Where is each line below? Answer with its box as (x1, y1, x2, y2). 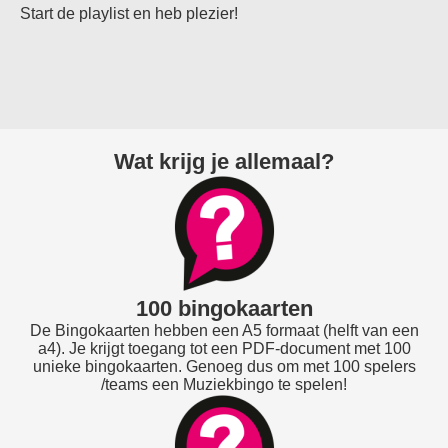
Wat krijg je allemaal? (114, 149, 334, 174)
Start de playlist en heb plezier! (20, 5, 238, 22)
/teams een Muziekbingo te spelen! (101, 376, 347, 393)
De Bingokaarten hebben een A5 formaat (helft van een (29, 322, 419, 339)
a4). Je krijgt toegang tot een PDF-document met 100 (37, 340, 411, 357)
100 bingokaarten (135, 296, 313, 321)
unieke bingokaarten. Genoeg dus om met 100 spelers (32, 358, 416, 375)
